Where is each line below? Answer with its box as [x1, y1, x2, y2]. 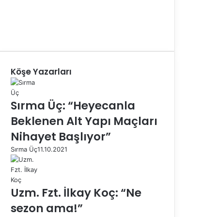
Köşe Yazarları [11, 65, 72, 77]
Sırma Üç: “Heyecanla [11, 97, 135, 113]
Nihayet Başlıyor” [11, 128, 111, 144]
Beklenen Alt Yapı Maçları [11, 113, 157, 129]
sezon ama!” [11, 200, 83, 216]
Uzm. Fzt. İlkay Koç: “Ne [11, 185, 141, 201]
